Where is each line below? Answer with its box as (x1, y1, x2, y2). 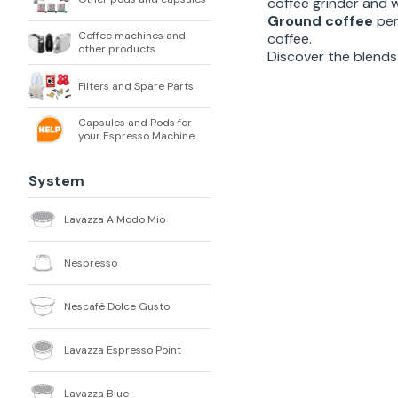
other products (78, 42, 156, 56)
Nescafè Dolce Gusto (64, 298, 170, 314)
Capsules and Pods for (78, 115, 192, 130)
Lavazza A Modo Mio (64, 211, 165, 227)
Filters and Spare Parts (78, 78, 194, 93)
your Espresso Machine (78, 129, 195, 143)
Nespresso (64, 255, 117, 270)
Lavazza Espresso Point (64, 342, 181, 357)
